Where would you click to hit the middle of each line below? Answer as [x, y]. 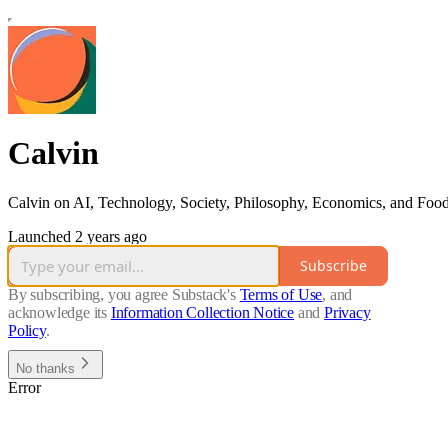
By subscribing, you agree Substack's [122, 294]
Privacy [347, 312]
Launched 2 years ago [77, 236]
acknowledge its [58, 312]
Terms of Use [281, 294]
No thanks [45, 368]
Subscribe [333, 266]
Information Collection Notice [202, 312]
